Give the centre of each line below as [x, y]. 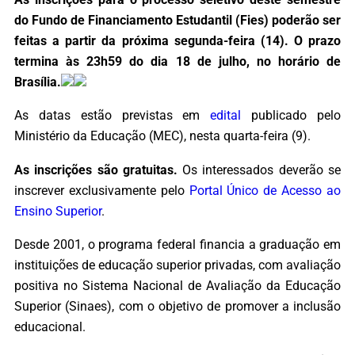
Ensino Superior [58, 211]
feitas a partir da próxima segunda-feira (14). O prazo [177, 41]
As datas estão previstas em [113, 116]
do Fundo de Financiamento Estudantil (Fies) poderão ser [177, 21]
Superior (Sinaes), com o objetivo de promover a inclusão [177, 307]
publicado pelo [291, 116]
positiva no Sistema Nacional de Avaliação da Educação [177, 286]
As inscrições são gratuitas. [96, 170]
